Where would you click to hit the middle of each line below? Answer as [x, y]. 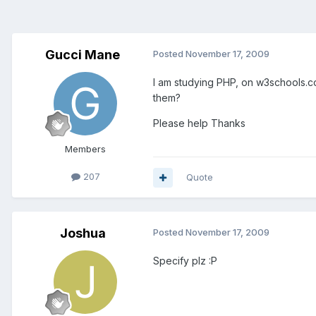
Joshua [83, 233]
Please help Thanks [199, 123]
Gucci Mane [83, 55]
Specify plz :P [185, 261]
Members [85, 149]
